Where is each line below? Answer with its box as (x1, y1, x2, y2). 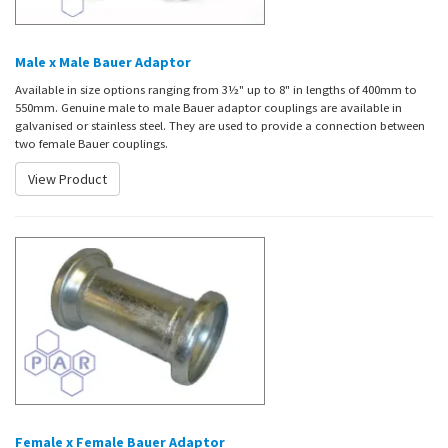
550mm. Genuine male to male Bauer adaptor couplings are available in (15, 98, 402, 115)
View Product (28, 169, 107, 188)
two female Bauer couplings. (15, 134, 168, 151)
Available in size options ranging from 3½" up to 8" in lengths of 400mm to (15, 80, 417, 97)
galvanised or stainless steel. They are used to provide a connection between (15, 116, 425, 133)
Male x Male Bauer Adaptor (15, 52, 191, 71)
